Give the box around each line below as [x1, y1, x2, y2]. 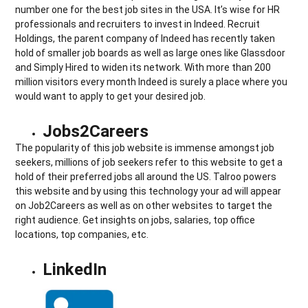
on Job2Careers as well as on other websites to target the [15, 199, 273, 211]
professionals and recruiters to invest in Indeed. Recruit [15, 18, 261, 30]
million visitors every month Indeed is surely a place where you [15, 76, 288, 87]
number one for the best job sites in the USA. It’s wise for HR [15, 3, 280, 15]
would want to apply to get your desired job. [15, 90, 206, 102]
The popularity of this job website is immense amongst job [15, 142, 275, 153]
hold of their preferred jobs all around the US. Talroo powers [15, 170, 277, 182]
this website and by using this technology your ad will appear [15, 185, 282, 197]
